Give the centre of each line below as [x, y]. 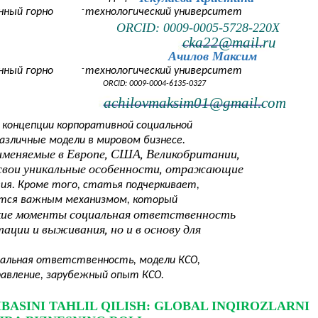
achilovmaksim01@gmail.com [195, 103]
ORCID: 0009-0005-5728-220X [198, 28]
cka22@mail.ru [229, 43]
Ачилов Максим [213, 56]
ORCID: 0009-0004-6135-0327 [154, 84]
